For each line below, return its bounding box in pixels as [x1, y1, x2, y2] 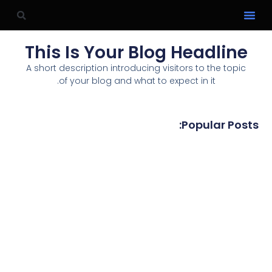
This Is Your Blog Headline [24, 41, 248, 65]
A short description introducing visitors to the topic [26, 62, 246, 75]
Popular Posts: [181, 117, 259, 132]
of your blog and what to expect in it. [58, 75, 216, 87]
